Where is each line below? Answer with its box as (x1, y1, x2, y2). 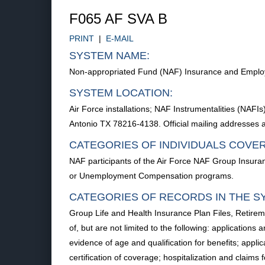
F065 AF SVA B (69, 11, 167, 27)
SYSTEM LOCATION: (69, 87, 173, 99)
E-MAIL (106, 34, 134, 43)
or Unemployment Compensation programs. (69, 171, 234, 180)
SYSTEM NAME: (69, 50, 150, 62)
